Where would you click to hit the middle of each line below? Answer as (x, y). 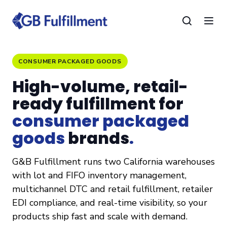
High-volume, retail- (100, 86)
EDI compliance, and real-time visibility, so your (110, 202)
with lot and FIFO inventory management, (99, 175)
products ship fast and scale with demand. (100, 216)
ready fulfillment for (98, 103)
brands (97, 138)
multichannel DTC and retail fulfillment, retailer (112, 189)
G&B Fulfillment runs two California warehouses (113, 161)
